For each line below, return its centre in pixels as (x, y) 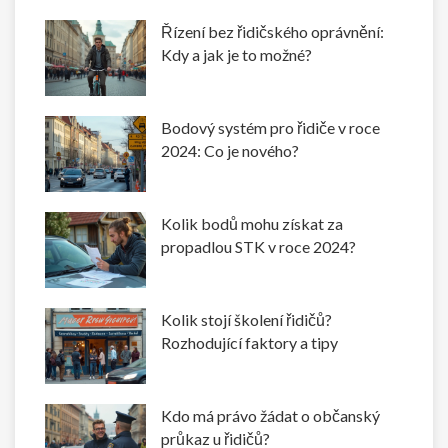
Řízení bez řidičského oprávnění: (273, 32)
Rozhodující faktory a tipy (250, 343)
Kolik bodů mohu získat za (252, 224)
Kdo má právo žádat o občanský (271, 416)
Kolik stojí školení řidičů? (247, 320)
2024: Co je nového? (230, 151)
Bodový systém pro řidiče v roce (271, 128)
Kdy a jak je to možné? (237, 55)
